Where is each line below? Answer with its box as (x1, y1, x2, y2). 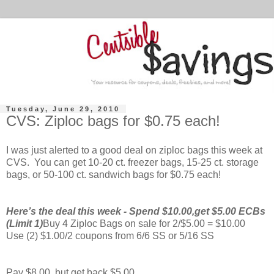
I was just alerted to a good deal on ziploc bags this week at (6, 144, 262, 155)
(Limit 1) (6, 218, 43, 229)
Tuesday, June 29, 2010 (6, 105, 120, 113)
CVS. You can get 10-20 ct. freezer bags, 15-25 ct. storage (6, 157, 259, 168)
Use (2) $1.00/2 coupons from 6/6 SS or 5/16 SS (6, 230, 214, 241)
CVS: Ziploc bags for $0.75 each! (6, 113, 220, 130)
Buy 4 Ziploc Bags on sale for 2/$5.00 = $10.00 (43, 218, 245, 229)
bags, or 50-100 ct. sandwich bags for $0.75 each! (6, 169, 221, 180)
